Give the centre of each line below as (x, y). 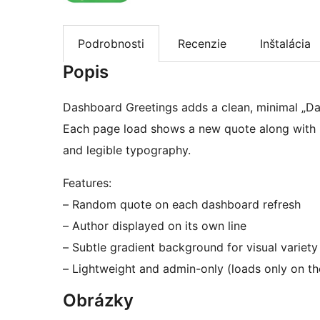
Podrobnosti (111, 44)
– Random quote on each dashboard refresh (182, 205)
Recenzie (202, 44)
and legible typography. (127, 150)
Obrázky (98, 301)
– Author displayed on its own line (155, 226)
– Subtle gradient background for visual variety (190, 247)
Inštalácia (285, 44)
